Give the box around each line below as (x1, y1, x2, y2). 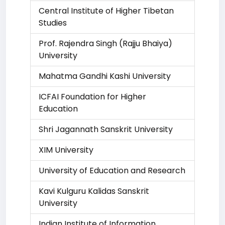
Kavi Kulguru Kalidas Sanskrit (39, 185, 149, 197)
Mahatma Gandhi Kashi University (39, 70, 171, 82)
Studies (39, 17, 67, 29)
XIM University (39, 144, 93, 156)
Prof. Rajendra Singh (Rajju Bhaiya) (39, 38, 172, 49)
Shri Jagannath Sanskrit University (39, 124, 173, 135)
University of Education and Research (39, 165, 185, 176)
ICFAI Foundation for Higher (39, 91, 146, 102)
